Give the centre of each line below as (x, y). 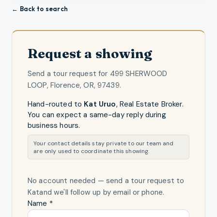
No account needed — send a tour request (101, 181)
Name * (40, 204)
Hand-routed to (56, 104)
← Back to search (40, 8)
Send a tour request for (69, 73)
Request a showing (90, 53)
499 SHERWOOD (139, 73)
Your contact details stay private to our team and (104, 143)
